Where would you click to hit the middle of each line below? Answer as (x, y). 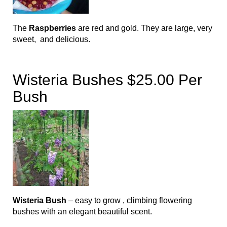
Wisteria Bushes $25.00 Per (107, 80)
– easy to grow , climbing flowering (129, 201)
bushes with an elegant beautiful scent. (83, 212)
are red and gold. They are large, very (144, 28)
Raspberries (52, 28)
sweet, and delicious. (51, 40)
